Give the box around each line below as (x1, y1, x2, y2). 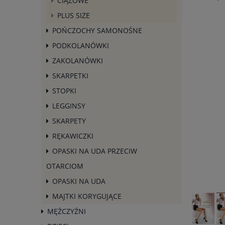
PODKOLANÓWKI (52, 40, 109, 50)
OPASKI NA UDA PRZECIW (52, 146, 137, 156)
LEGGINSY (52, 100, 85, 110)
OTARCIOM (46, 161, 83, 171)
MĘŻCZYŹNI (47, 206, 86, 216)
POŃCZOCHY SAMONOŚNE (52, 25, 142, 35)
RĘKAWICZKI (52, 131, 93, 141)
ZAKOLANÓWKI (52, 55, 103, 65)
